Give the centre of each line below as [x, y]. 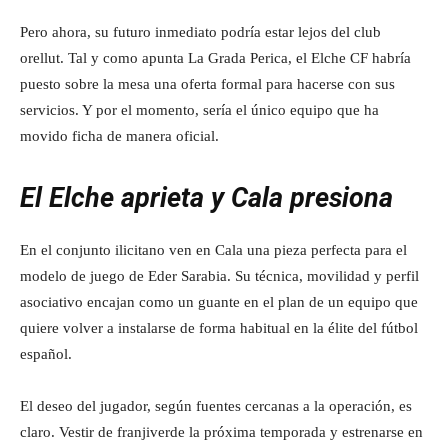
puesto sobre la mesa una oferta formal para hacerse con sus [207, 84]
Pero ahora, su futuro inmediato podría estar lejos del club [200, 32]
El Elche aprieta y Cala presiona [206, 198]
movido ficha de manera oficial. [119, 136]
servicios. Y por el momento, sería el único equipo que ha [199, 110]
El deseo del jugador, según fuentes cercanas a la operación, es [216, 406]
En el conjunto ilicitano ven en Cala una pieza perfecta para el [213, 250]
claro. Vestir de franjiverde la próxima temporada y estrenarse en [221, 432]
